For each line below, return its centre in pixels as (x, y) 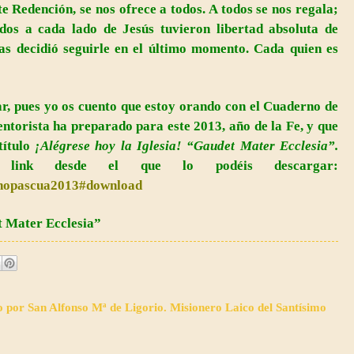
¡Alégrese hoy (78, 146)
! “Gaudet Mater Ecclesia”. (257, 146)
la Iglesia (149, 146)
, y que (319, 126)
